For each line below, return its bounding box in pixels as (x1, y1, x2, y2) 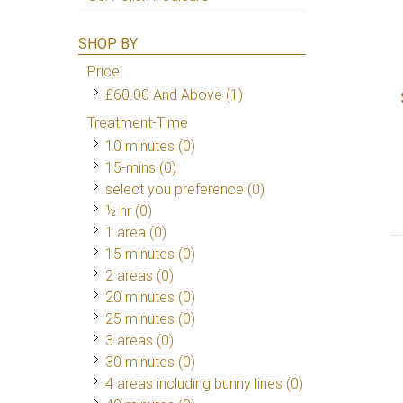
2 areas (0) (105, 266, 174, 284)
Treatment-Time (87, 113, 188, 131)
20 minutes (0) (105, 288, 195, 306)
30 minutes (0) (105, 353, 195, 371)
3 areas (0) (105, 331, 174, 349)
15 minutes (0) (105, 245, 195, 263)
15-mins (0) (105, 158, 176, 176)
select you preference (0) (105, 180, 264, 198)
